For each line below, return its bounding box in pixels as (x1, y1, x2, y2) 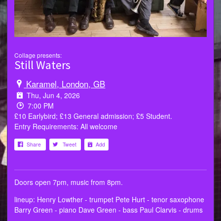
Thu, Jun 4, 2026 (25, 90, 80, 100)
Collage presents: (14, 50, 62, 59)
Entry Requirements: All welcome (14, 121, 117, 131)
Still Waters (14, 57, 71, 72)
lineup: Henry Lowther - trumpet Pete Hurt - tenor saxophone (14, 194, 204, 204)
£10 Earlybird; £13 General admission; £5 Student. (14, 110, 172, 121)
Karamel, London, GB (24, 77, 106, 90)
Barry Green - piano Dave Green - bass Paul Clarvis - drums (14, 204, 203, 215)
